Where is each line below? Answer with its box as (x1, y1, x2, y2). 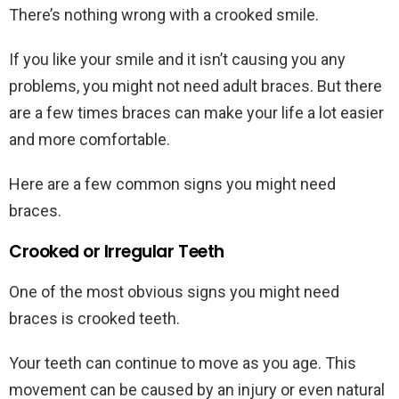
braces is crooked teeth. (9, 309, 183, 329)
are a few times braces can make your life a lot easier (9, 103, 384, 123)
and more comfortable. (9, 130, 174, 150)
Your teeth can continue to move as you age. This (9, 354, 356, 373)
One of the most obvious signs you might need (9, 282, 339, 302)
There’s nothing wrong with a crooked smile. (9, 5, 322, 25)
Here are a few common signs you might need (9, 175, 336, 194)
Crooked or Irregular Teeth (9, 240, 224, 265)
